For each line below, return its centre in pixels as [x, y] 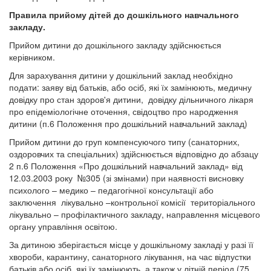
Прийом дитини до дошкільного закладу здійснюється [115, 45]
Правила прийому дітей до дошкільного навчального [124, 15]
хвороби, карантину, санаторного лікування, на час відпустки [130, 256]
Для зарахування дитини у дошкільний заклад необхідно [121, 75]
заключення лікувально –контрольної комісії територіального [133, 202]
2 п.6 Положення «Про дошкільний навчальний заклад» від [126, 166]
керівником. [32, 57]
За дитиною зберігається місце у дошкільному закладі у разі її [131, 244]
